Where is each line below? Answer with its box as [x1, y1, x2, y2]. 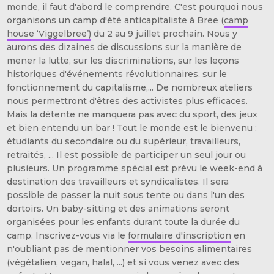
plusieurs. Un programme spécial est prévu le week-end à [7, 162, 263, 174]
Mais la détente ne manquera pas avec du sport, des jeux [7, 108, 258, 120]
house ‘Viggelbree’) [7, 28, 92, 39]
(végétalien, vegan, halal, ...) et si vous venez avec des [7, 256, 240, 268]
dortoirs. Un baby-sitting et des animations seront [7, 202, 230, 214]
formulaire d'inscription [128, 229, 232, 241]
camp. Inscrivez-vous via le [7, 229, 128, 241]
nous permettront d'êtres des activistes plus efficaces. [7, 95, 248, 106]
